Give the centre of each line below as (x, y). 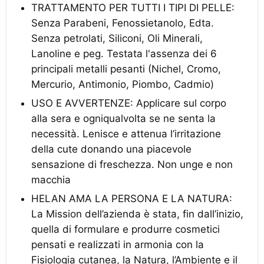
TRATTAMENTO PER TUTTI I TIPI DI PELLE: (133, 7)
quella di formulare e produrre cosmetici (126, 229)
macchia (51, 179)
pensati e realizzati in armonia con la (118, 244)
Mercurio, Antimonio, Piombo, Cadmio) (123, 84)
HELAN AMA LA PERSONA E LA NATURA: (132, 198)
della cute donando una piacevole (111, 149)
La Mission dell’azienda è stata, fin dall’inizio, (137, 214)
